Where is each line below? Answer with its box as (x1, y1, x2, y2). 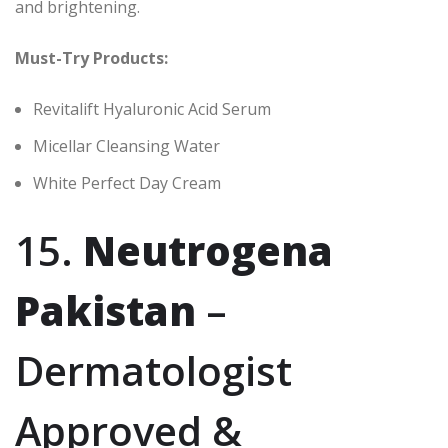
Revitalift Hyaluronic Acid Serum (33, 98, 271, 121)
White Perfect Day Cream (33, 172, 221, 195)
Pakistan (15, 283, 196, 339)
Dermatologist (15, 343, 292, 399)
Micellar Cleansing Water (33, 135, 220, 158)
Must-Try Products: (15, 47, 168, 70)
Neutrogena (83, 223, 333, 279)
